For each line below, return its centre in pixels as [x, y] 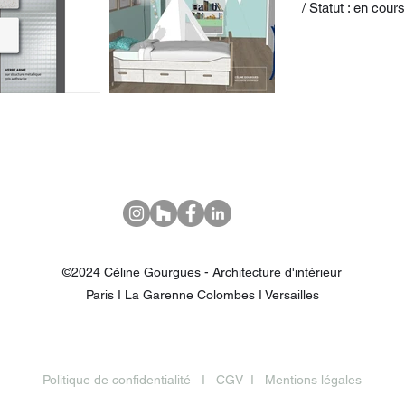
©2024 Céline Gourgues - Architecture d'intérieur [202, 272]
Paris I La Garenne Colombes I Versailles [202, 295]
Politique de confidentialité [117, 380]
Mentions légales [313, 380]
